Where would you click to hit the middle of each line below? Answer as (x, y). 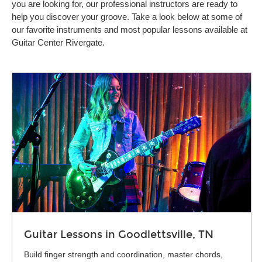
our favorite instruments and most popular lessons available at (130, 30)
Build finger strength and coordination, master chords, (123, 254)
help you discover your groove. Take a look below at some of (127, 17)
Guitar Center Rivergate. (58, 42)
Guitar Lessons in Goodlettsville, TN (119, 234)
